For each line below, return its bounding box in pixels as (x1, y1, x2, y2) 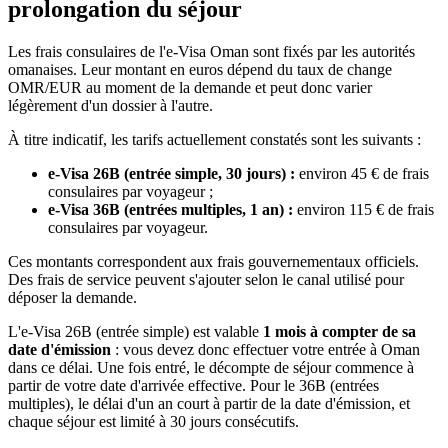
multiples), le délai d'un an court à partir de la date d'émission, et (8, 394, 410, 412)
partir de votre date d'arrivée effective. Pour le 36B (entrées (8, 376, 379, 394)
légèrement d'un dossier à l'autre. (8, 96, 213, 114)
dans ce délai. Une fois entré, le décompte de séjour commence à (8, 358, 414, 376)
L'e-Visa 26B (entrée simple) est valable (8, 322, 263, 340)
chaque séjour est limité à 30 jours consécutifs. (8, 412, 299, 430)
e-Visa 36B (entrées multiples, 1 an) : (48, 200, 293, 218)
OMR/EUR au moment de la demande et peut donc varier (8, 78, 372, 96)
